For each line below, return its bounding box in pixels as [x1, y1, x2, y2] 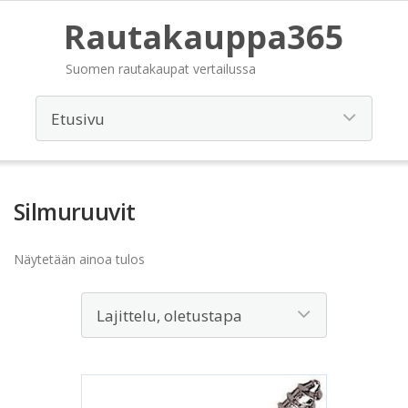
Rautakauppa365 [64, 15, 344, 59]
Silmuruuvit [14, 196, 136, 227]
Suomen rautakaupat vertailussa [66, 60, 256, 77]
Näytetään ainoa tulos [14, 250, 145, 268]
